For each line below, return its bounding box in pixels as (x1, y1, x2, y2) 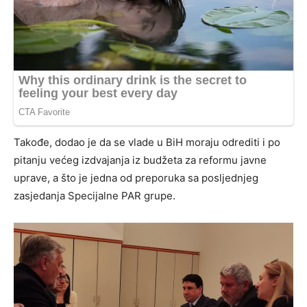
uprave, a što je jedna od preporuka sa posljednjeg (14, 171, 258, 184)
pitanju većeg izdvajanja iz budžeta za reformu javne (14, 153, 267, 167)
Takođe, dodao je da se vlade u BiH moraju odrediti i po (14, 135, 280, 149)
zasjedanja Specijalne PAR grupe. (14, 188, 175, 202)
